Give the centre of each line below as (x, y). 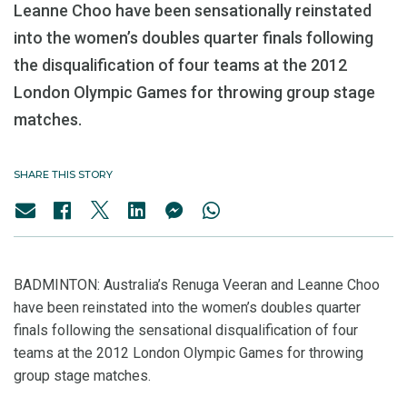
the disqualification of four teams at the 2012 (180, 65)
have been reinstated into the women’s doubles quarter (187, 308)
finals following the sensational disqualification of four (186, 330)
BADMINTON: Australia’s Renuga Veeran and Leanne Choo (197, 285)
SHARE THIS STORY (63, 174)
